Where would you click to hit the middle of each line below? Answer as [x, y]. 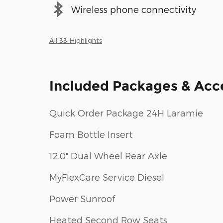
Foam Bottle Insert [91, 134]
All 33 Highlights [76, 40]
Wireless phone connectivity [134, 9]
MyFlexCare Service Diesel [107, 177]
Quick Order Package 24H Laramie [126, 113]
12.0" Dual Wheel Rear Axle [108, 156]
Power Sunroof [82, 199]
